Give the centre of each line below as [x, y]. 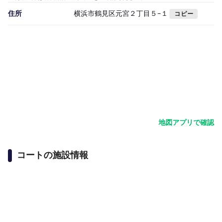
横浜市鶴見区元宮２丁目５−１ [121, 13]
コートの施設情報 [53, 155]
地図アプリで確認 [186, 122]
